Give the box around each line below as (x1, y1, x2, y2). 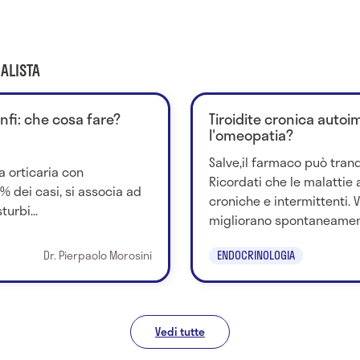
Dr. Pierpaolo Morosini (43, 246, 152, 264)
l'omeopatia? (208, 123, 293, 146)
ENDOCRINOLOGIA (216, 246, 295, 264)
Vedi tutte (155, 322, 205, 340)
